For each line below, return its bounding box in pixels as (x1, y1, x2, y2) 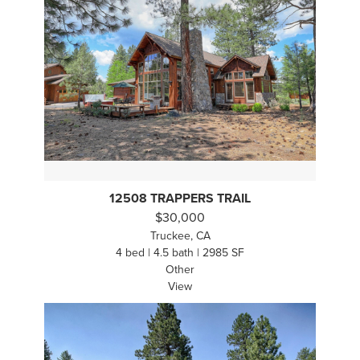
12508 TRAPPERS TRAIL (109, 190, 251, 207)
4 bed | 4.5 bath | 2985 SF (116, 246, 244, 260)
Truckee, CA (149, 229, 211, 243)
